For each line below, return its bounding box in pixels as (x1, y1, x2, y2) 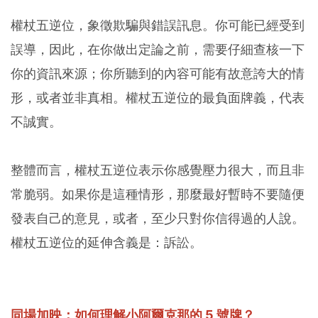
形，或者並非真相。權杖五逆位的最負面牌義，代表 (11, 90, 305, 106)
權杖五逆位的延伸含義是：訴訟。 (11, 235, 202, 251)
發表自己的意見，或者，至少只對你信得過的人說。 (11, 211, 305, 226)
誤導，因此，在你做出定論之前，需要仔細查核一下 (11, 42, 305, 57)
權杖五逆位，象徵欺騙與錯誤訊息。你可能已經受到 (11, 18, 305, 33)
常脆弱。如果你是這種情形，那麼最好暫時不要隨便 (11, 187, 305, 202)
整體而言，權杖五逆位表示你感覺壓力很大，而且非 (11, 163, 305, 178)
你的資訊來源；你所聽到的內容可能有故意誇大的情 (11, 66, 305, 82)
